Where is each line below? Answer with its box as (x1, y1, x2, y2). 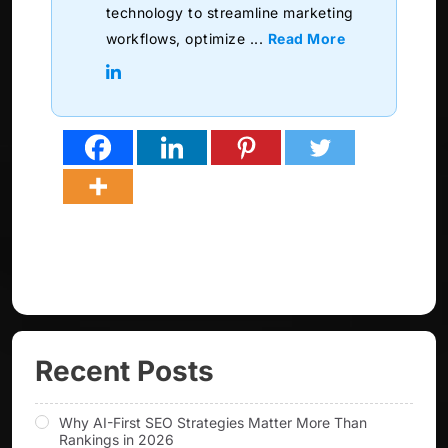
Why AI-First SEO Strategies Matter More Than (59, 414, 367, 432)
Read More (267, 30, 346, 48)
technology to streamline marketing (105, 4, 354, 22)
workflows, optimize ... (105, 30, 268, 48)
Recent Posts (35, 354, 214, 389)
